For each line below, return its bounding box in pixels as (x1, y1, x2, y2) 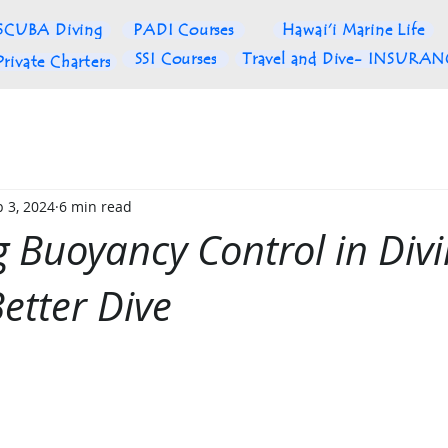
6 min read (59, 196, 132, 216)
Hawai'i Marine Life (282, 20, 425, 40)
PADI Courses (133, 20, 234, 40)
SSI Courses (134, 49, 217, 69)
